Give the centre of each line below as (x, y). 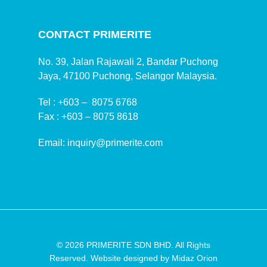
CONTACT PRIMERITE (95, 35)
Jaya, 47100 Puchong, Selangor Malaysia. (128, 76)
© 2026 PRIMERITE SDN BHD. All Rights (133, 245)
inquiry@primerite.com (115, 143)
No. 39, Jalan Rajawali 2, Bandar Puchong (128, 62)
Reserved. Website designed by (111, 258)
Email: (53, 143)
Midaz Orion (195, 258)
